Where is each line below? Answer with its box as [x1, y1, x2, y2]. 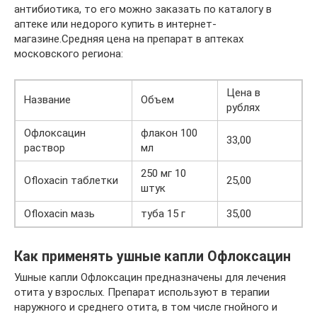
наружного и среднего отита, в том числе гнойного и [14, 301, 277, 314]
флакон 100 [141, 127, 197, 140]
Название [24, 93, 71, 107]
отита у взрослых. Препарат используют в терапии [14, 286, 270, 299]
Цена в [226, 86, 260, 100]
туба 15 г [141, 207, 185, 221]
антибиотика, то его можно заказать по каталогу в [14, 3, 272, 16]
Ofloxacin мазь [24, 207, 95, 221]
